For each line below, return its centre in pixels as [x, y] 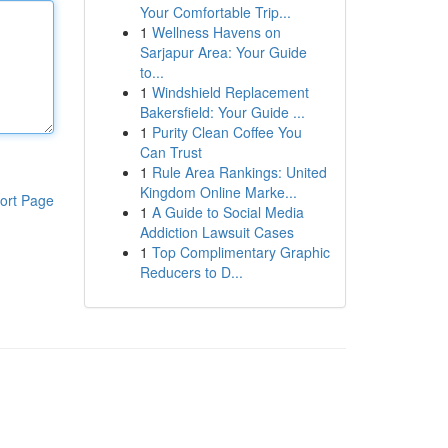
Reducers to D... [191, 272]
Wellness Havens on [216, 32]
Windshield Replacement [230, 92]
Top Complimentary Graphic [240, 252]
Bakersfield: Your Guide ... [222, 112]
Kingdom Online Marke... [218, 192]
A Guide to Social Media [227, 212]
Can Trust [170, 152]
